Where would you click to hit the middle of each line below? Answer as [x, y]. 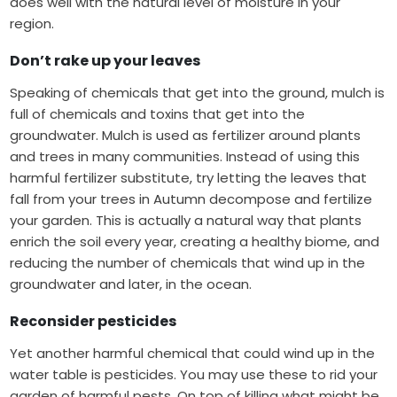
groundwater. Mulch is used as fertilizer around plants [186, 135]
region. [34, 23]
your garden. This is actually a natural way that [165, 220]
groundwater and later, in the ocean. [133, 284]
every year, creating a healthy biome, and [241, 241]
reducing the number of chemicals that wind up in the [188, 262]
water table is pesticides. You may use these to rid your [194, 374]
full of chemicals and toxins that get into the [158, 113]
